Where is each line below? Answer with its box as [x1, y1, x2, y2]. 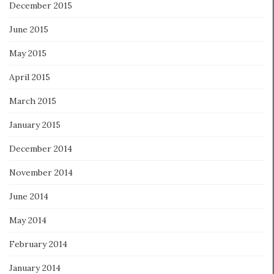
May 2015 [9, 47, 46, 59]
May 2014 [9, 214, 46, 226]
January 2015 [9, 119, 61, 130]
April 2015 [9, 71, 50, 83]
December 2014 [9, 143, 72, 154]
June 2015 [9, 23, 48, 35]
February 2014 [9, 238, 67, 250]
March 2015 [9, 95, 56, 106]
